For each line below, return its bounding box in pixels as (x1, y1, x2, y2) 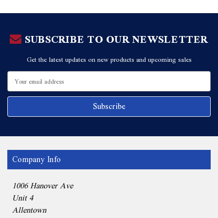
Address (7, 79, 28, 94)
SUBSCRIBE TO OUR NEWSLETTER (21, 27, 208, 52)
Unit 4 (12, 189, 33, 207)
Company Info (12, 150, 61, 169)
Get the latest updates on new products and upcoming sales (26, 52, 192, 67)
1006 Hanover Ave (12, 177, 73, 195)
